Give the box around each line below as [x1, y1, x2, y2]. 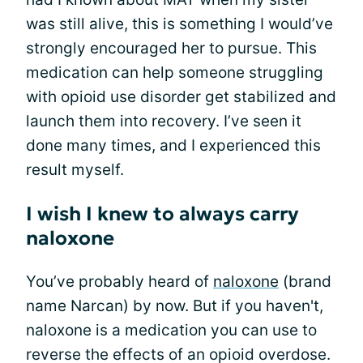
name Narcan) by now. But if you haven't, [26, 297, 323, 315]
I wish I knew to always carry [26, 202, 299, 226]
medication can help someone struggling [26, 63, 323, 82]
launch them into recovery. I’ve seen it [26, 112, 301, 130]
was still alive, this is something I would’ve [26, 15, 333, 33]
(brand [279, 272, 331, 291]
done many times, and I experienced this [26, 136, 321, 155]
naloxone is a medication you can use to [26, 321, 317, 340]
